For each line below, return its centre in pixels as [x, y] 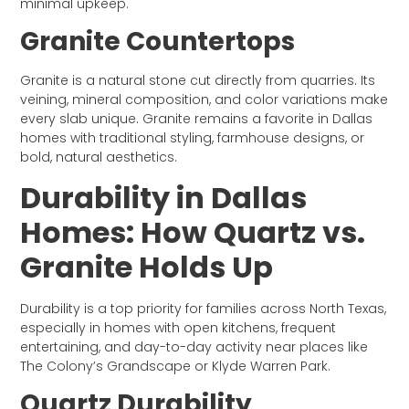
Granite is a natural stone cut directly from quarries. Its [198, 81]
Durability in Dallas [164, 197]
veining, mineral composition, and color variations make [204, 100]
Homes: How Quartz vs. [193, 232]
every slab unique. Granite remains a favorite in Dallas [197, 119]
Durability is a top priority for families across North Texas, [204, 308]
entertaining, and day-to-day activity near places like [194, 346]
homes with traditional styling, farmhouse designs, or [193, 138]
